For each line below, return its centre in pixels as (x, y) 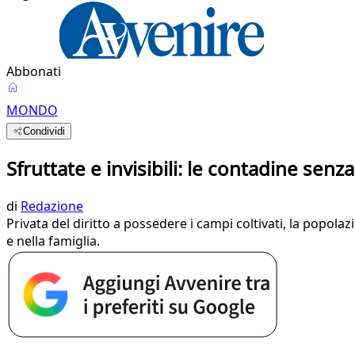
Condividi (44, 131)
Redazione (52, 206)
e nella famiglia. (53, 240)
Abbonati (34, 71)
